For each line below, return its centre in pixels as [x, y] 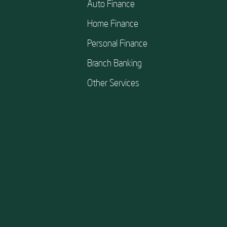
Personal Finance [117, 43]
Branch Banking [115, 63]
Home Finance [113, 23]
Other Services [113, 83]
